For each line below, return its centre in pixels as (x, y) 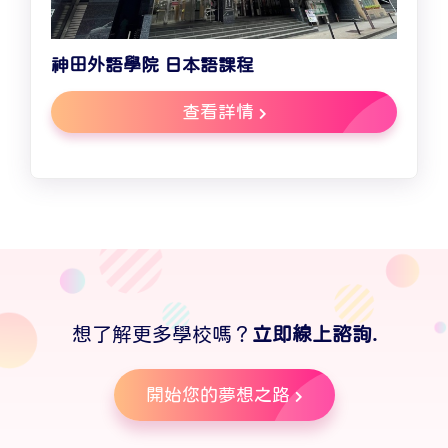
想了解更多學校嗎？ (161, 334)
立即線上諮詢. (314, 334)
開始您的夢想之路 (217, 395)
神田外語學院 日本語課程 (152, 65)
